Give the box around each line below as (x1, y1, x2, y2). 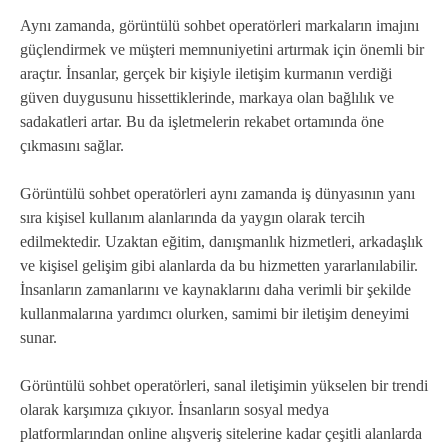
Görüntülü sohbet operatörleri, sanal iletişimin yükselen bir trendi (20, 376, 428, 394)
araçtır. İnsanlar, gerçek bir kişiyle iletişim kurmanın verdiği (20, 64, 392, 82)
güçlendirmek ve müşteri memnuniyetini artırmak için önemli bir (20, 40, 424, 58)
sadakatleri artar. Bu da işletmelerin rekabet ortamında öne (20, 112, 384, 130)
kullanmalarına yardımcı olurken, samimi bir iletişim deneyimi (20, 304, 409, 322)
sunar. (20, 328, 57, 346)
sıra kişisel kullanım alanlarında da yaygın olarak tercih (20, 208, 365, 226)
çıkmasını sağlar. (20, 136, 124, 154)
